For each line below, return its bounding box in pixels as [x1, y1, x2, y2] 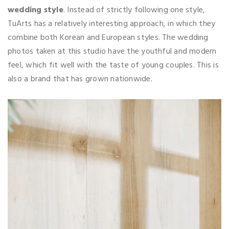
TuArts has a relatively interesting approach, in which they [8, 17, 216, 31]
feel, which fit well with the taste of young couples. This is [8, 58, 219, 72]
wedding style [8, 3, 63, 17]
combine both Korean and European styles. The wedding [8, 31, 209, 44]
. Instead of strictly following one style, [63, 3, 205, 17]
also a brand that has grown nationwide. [8, 72, 152, 86]
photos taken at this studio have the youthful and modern [8, 44, 217, 58]
